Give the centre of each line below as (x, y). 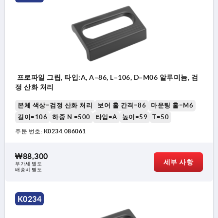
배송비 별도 (28, 169)
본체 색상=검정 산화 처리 (55, 105)
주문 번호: (29, 131)
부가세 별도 (28, 163)
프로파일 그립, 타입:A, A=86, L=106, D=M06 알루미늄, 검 (107, 77)
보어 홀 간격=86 (122, 105)
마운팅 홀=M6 (172, 105)
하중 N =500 (71, 117)
